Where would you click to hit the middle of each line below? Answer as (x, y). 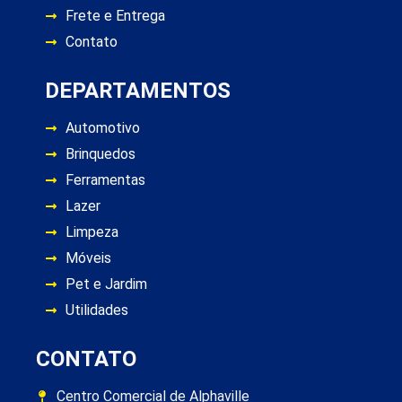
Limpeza (92, 232)
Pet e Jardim (106, 284)
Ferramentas (105, 179)
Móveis (88, 258)
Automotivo (102, 127)
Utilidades (96, 310)
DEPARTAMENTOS (138, 90)
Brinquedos (100, 153)
